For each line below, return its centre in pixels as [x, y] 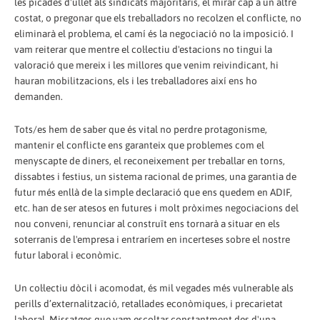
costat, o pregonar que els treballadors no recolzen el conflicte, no [158, 18]
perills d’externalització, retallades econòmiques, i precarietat [149, 303]
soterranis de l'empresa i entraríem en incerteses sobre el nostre [152, 239]
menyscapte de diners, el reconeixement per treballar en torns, [150, 161]
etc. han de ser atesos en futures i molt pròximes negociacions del [156, 208]
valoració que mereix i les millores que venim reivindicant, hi [146, 65]
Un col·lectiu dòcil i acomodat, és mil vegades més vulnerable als [154, 287]
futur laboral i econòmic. [68, 255]
